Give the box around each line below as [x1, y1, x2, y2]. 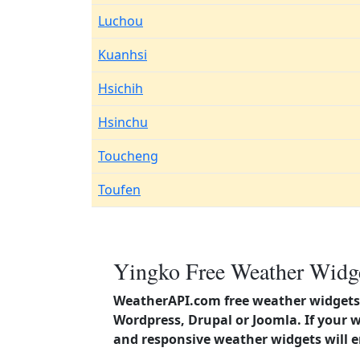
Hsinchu [98, 113, 148, 131]
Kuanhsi [98, 46, 147, 63]
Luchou [98, 12, 143, 30]
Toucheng [98, 147, 158, 165]
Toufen [98, 181, 141, 198]
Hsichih [98, 80, 143, 97]
